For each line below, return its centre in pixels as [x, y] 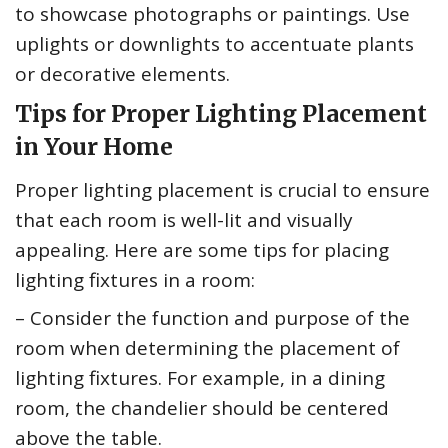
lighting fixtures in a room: [135, 280]
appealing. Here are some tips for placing [202, 250]
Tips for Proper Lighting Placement [221, 114]
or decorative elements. [122, 74]
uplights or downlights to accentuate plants [214, 44]
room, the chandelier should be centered [202, 408]
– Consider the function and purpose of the [212, 318]
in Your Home [94, 147]
